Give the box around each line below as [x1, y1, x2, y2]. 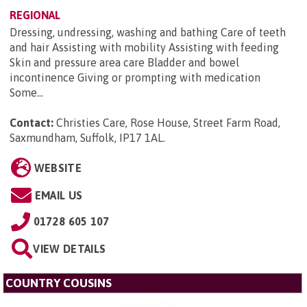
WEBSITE [34, 162, 82, 175]
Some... [10, 86, 43, 99]
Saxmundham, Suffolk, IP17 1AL [10, 132, 163, 145]
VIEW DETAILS [33, 243, 106, 256]
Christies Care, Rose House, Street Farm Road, [56, 116, 280, 130]
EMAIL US [34, 189, 83, 202]
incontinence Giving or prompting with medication [10, 71, 260, 84]
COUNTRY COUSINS [5, 276, 112, 291]
